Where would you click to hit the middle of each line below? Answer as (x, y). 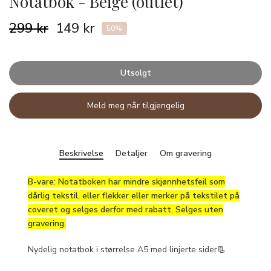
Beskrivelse (81, 153)
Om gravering (186, 153)
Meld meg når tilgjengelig (135, 105)
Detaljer (132, 153)
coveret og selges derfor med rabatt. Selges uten (126, 209)
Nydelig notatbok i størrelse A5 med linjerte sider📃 (127, 249)
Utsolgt (135, 73)
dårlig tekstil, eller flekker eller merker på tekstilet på (134, 195)
